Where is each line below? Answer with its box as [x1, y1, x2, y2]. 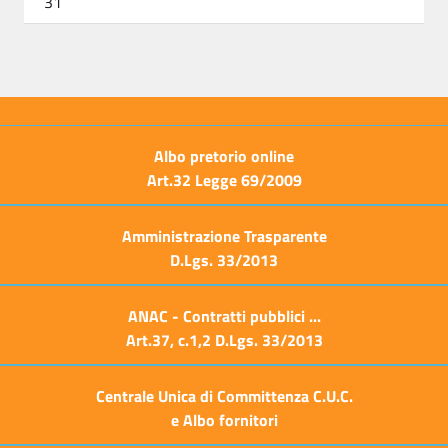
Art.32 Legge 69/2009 [146, 168, 302, 192]
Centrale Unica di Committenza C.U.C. [95, 384, 353, 408]
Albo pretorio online [154, 144, 294, 168]
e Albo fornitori [170, 408, 278, 432]
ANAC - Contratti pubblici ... [127, 304, 321, 328]
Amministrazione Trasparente [121, 224, 327, 248]
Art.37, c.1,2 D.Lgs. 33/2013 [125, 328, 323, 352]
